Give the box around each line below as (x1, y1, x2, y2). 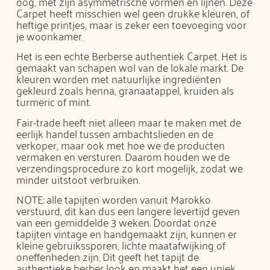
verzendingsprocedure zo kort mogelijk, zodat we (16, 157, 243, 177)
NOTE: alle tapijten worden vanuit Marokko (16, 189, 212, 209)
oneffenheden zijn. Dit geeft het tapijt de (16, 246, 199, 266)
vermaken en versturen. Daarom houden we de (16, 146, 230, 166)
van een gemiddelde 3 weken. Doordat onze (16, 212, 217, 232)
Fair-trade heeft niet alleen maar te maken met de (16, 111, 242, 131)
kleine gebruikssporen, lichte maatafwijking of (16, 235, 226, 255)
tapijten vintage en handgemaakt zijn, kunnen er (16, 224, 237, 243)
